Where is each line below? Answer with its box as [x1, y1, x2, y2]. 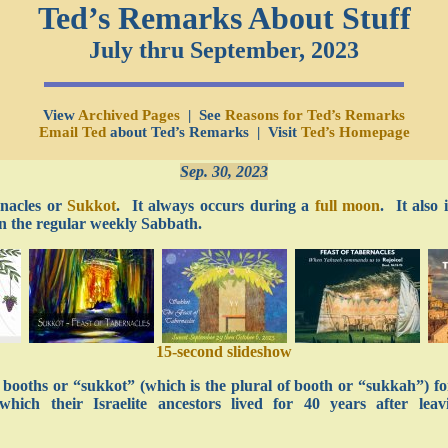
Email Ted [38, 123, 106, 140]
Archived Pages [78, 106, 180, 123]
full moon [314, 197, 381, 214]
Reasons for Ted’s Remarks [225, 106, 405, 123]
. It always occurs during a [116, 197, 315, 214]
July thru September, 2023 [89, 37, 359, 63]
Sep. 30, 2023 [180, 163, 268, 180]
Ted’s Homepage [300, 123, 410, 140]
